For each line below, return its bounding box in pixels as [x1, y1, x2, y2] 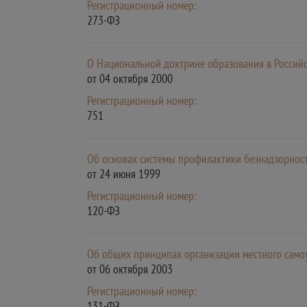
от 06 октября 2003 [87, 261, 173, 277]
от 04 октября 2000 [87, 71, 173, 86]
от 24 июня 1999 [87, 166, 160, 182]
